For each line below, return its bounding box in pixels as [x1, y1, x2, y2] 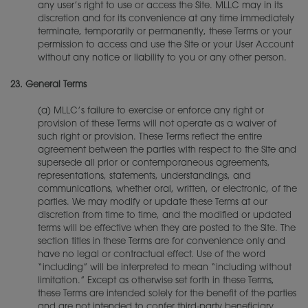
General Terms [25, 80, 87, 89]
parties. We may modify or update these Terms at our [38, 198, 267, 207]
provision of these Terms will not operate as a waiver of [38, 120, 276, 129]
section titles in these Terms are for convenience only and [38, 237, 285, 246]
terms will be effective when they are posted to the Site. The [38, 224, 296, 233]
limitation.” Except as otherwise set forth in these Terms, [38, 276, 274, 285]
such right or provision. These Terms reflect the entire [38, 133, 262, 142]
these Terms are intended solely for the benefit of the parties [38, 289, 296, 298]
